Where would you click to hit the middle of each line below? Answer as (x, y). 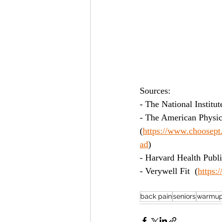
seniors (184, 196)
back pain (156, 196)
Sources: (155, 91)
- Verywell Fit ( (169, 171)
